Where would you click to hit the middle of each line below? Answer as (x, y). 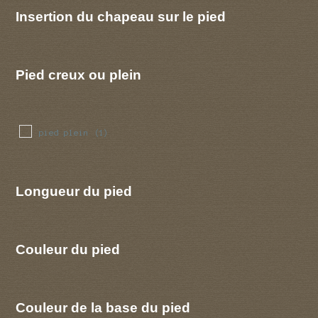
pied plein (64, 133)
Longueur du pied (74, 191)
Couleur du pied (68, 250)
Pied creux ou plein (79, 74)
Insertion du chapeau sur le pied (121, 16)
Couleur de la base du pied (103, 307)
